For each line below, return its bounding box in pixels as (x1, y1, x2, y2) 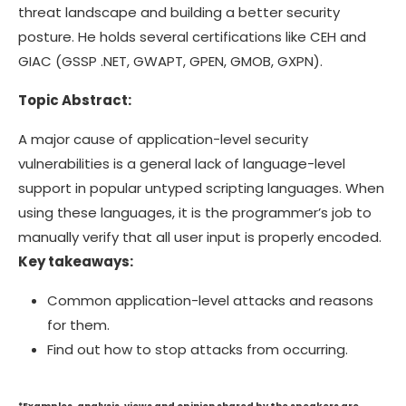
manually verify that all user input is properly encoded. (18, 227, 382, 246)
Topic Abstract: (18, 90, 131, 110)
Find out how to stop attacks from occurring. (47, 339, 348, 359)
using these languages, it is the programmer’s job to (18, 202, 372, 222)
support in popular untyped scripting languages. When (18, 178, 384, 198)
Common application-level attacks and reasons (47, 290, 373, 310)
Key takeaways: (18, 251, 133, 271)
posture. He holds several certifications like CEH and (18, 26, 366, 46)
